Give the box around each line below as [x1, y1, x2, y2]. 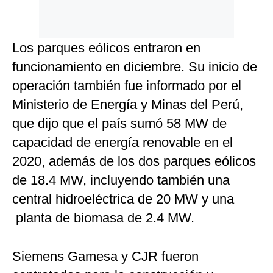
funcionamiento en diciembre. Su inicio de [12, 59, 257, 75]
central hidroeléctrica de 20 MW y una [12, 191, 234, 207]
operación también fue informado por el [12, 78, 241, 94]
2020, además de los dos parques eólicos [12, 154, 256, 169]
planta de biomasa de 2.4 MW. [12, 210, 194, 226]
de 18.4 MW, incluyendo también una [12, 172, 230, 188]
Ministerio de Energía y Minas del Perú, [12, 97, 243, 113]
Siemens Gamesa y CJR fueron [12, 249, 199, 264]
